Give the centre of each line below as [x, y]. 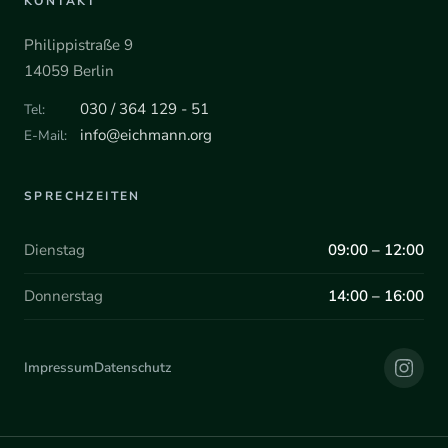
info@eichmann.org [146, 134]
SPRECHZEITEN [82, 195]
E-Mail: [45, 135]
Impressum [59, 368]
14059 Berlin [69, 70]
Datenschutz [132, 368]
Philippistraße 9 [78, 44]
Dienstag [54, 249]
